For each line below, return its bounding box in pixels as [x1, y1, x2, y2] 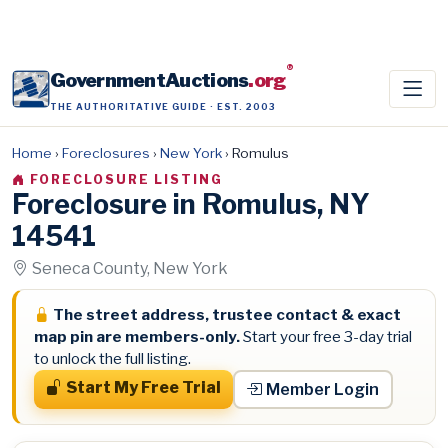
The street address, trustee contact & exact [52, 305, 401, 325]
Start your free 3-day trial [239, 327, 412, 347]
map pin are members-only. [33, 327, 240, 347]
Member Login [266, 379, 380, 399]
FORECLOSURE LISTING [30, 172, 223, 187]
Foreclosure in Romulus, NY [12, 188, 370, 221]
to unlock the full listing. [33, 349, 191, 369]
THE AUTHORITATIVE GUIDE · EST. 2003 [50, 101, 276, 112]
